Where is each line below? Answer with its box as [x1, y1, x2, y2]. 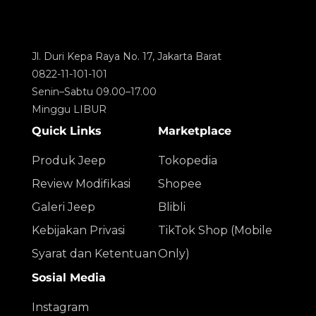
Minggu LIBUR [32, 102, 107, 116]
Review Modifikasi [32, 176, 130, 190]
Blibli [158, 200, 186, 214]
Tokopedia [158, 153, 217, 167]
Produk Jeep [32, 153, 106, 167]
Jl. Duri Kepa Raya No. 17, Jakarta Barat [32, 49, 221, 63]
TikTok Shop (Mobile [158, 223, 272, 237]
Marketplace [158, 123, 231, 138]
